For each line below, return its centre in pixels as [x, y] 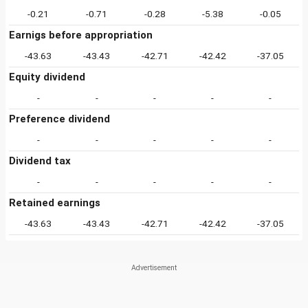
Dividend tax [40, 161]
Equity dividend [47, 77]
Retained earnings [55, 203]
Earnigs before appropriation [81, 35]
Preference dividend [59, 119]
